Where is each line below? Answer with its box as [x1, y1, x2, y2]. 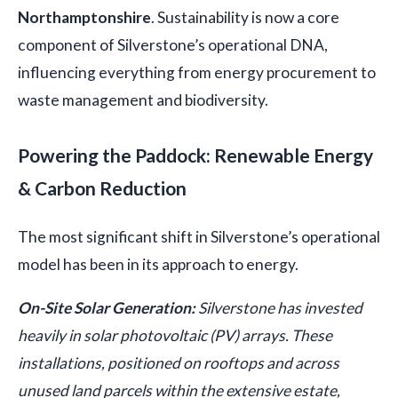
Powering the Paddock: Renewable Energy [18, 144, 373, 167]
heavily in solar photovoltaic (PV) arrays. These [18, 326, 332, 346]
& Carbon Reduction [18, 177, 187, 200]
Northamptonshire [18, 8, 151, 28]
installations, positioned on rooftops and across [18, 354, 339, 373]
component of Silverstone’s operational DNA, [18, 36, 328, 55]
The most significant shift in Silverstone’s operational [18, 227, 380, 247]
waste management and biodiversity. [18, 91, 268, 110]
